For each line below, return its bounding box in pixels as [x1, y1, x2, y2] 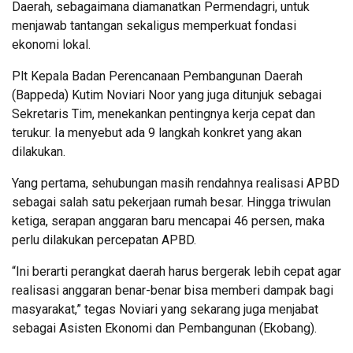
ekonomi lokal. [12, 37, 91, 53]
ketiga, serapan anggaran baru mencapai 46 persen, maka [12, 214, 325, 229]
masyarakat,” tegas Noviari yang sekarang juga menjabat [12, 302, 318, 318]
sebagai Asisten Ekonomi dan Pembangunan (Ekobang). [12, 321, 317, 336]
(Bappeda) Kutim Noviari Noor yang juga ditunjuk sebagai [12, 87, 321, 103]
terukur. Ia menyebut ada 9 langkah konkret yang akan [12, 125, 302, 141]
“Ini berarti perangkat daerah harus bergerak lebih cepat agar [12, 264, 341, 280]
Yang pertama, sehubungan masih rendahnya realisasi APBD [12, 176, 340, 191]
